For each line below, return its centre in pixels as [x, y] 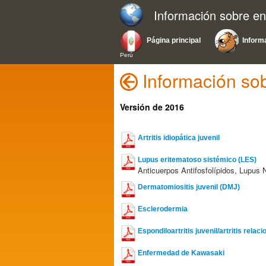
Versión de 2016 [152, 107]
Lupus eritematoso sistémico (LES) [197, 160]
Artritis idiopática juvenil [179, 138]
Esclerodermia [163, 209]
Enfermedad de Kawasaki [181, 253]
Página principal [174, 40]
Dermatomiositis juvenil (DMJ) [189, 187]
